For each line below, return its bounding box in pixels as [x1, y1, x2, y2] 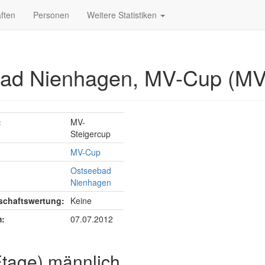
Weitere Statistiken [87, 9, 159, 21]
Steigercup [70, 128, 111, 140]
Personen [33, 9, 69, 21]
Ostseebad [70, 164, 111, 176]
